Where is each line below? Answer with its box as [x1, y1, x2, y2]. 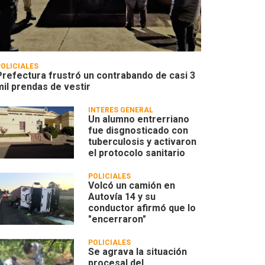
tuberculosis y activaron [88, 136, 197, 148]
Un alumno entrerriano [88, 114, 190, 125]
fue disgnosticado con [88, 125, 189, 137]
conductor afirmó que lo [88, 202, 196, 214]
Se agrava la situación [88, 246, 188, 258]
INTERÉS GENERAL [88, 106, 154, 115]
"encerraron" [88, 214, 147, 225]
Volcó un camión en [88, 180, 176, 192]
